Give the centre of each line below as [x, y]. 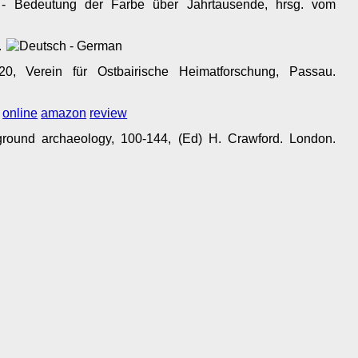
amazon [64, 113]
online [20, 113]
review [109, 113]
